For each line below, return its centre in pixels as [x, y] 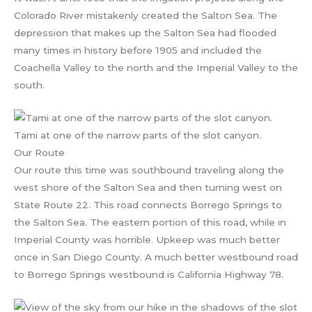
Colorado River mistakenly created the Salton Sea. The [146, 15]
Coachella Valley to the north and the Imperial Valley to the [156, 67]
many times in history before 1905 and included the [138, 50]
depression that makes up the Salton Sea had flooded [145, 32]
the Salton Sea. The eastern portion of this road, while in [150, 222]
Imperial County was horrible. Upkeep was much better [147, 239]
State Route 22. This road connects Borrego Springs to [148, 204]
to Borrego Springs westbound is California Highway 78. [149, 274]
